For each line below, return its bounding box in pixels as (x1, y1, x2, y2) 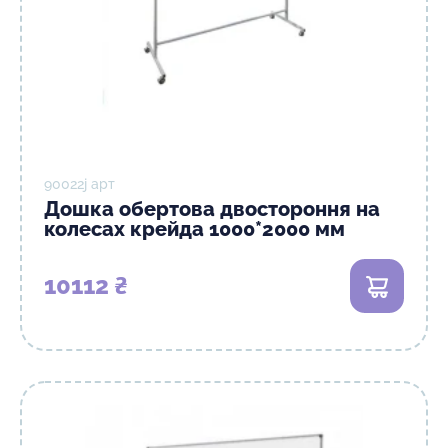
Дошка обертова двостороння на (44, 197, 380, 221)
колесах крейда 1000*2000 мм (44, 217, 345, 241)
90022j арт (44, 176, 115, 192)
